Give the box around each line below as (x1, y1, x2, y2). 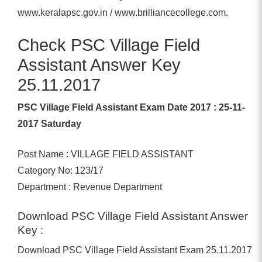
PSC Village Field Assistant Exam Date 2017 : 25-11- (18, 102, 245, 112)
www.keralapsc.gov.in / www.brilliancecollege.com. (18, 7, 228, 18)
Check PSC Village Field (18, 35, 200, 54)
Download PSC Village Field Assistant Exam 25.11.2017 (18, 244, 252, 255)
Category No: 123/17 (18, 165, 104, 175)
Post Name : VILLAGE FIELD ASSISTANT (18, 149, 194, 159)
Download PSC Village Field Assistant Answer (18, 209, 248, 222)
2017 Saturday (18, 118, 81, 129)
